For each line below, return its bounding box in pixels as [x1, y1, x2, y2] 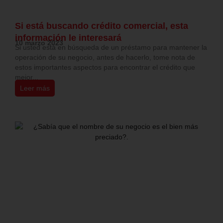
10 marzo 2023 [15, 39, 63, 47]
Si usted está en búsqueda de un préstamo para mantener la [15, 43, 207, 52]
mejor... [15, 73, 38, 82]
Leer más [20, 84, 50, 93]
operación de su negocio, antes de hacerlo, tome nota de [15, 53, 195, 62]
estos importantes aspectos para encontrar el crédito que [15, 63, 195, 72]
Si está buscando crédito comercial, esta [15, 21, 188, 31]
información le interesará [15, 33, 121, 43]
